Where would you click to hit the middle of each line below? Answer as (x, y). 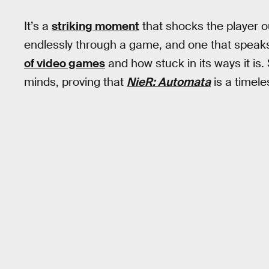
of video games (65, 63)
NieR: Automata (169, 82)
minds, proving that (75, 82)
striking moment (95, 26)
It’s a (38, 26)
